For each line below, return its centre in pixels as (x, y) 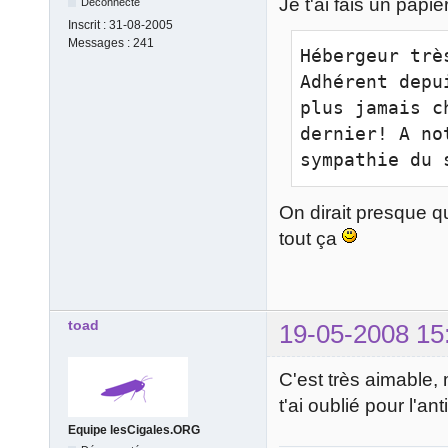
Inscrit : (88, 25)
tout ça (310, 238)
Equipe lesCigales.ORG (134, 430)
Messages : (100, 43)
